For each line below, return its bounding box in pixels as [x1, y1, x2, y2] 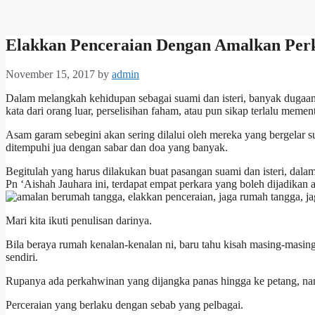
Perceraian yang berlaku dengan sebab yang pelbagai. [6, 299, 243, 311]
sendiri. [6, 251, 38, 264]
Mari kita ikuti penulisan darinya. [6, 214, 152, 227]
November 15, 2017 [6, 68, 95, 81]
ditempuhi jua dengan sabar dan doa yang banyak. [6, 141, 228, 154]
